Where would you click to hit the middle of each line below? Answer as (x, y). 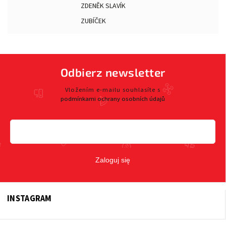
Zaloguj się (113, 160)
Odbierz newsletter (113, 72)
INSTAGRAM (30, 199)
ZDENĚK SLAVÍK (103, 6)
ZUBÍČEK (93, 21)
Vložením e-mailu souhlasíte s (113, 90)
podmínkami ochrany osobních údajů (113, 99)
